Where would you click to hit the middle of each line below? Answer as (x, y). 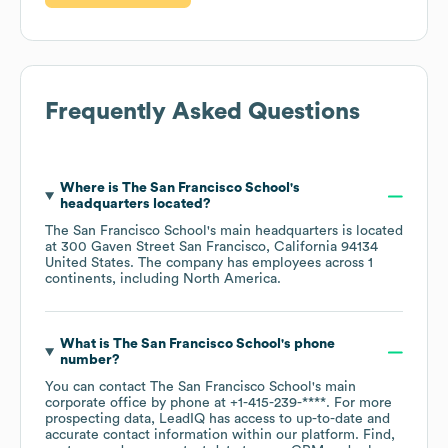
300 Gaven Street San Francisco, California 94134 (219, 247)
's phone (307, 344)
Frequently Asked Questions (202, 112)
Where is (90, 188)
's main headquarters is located (305, 231)
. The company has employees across (249, 263)
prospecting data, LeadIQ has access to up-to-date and (217, 419)
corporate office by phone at (137, 403)
